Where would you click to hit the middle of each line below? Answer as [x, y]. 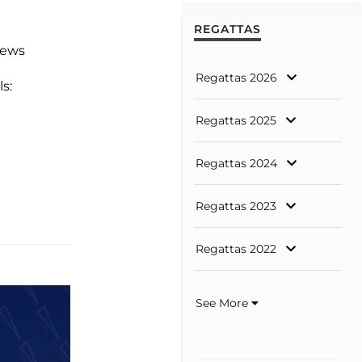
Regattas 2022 [236, 249]
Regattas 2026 [236, 78]
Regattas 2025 [236, 120]
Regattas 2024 [236, 163]
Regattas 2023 [236, 206]
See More [223, 303]
